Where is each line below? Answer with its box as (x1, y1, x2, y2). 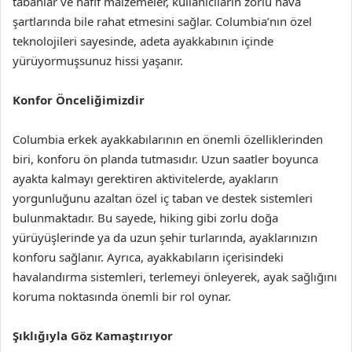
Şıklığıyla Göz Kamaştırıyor (13, 328, 173, 343)
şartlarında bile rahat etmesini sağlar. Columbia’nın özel (13, 13, 312, 29)
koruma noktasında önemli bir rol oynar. (13, 288, 231, 304)
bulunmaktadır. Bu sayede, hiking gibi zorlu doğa (13, 210, 278, 225)
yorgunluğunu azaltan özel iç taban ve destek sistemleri (13, 190, 313, 206)
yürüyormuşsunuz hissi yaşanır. (13, 53, 183, 68)
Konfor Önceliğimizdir (13, 92, 145, 108)
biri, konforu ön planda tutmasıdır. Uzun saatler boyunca (13, 151, 318, 167)
